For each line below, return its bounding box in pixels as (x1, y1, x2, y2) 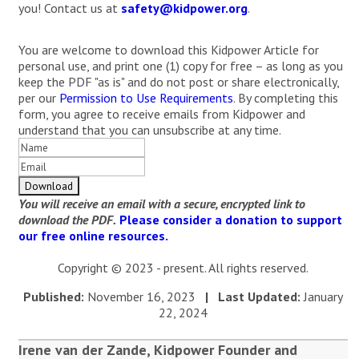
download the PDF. (18, 212, 116, 228)
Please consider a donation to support (119, 212, 342, 228)
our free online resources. (18, 228, 168, 244)
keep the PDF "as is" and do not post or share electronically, (18, 74, 339, 90)
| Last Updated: (204, 288, 301, 305)
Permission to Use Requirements (58, 90, 233, 106)
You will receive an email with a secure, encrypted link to (18, 196, 305, 212)
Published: (22, 288, 84, 305)
